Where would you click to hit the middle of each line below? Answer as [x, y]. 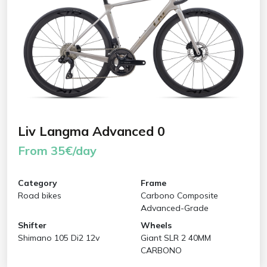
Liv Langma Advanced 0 [91, 131]
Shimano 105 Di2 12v [59, 237]
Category [38, 183]
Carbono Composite [179, 195]
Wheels [156, 225]
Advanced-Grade [175, 208]
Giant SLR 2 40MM [176, 237]
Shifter [32, 225]
